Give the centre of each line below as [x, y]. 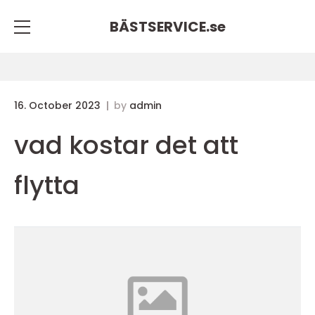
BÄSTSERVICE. [159, 26]
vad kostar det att [126, 145]
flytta [47, 185]
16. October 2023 [59, 105]
